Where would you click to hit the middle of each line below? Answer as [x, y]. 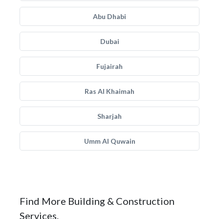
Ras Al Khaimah [109, 91]
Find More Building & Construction [97, 201]
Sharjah [109, 116]
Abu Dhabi [109, 16]
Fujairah [109, 66]
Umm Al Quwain [109, 141]
